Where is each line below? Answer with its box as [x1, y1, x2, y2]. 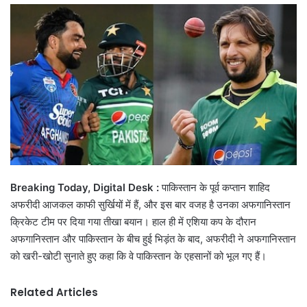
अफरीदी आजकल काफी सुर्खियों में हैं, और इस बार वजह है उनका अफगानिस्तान [10, 198, 291, 212]
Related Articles [10, 285, 98, 300]
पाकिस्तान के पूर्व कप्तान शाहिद [162, 181, 270, 195]
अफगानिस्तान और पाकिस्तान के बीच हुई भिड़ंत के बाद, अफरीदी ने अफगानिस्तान [10, 232, 296, 246]
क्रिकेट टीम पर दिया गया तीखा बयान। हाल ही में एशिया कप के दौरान [10, 215, 256, 229]
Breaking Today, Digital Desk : [10, 181, 162, 195]
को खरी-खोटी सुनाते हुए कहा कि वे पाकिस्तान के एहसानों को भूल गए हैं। [10, 249, 267, 263]
